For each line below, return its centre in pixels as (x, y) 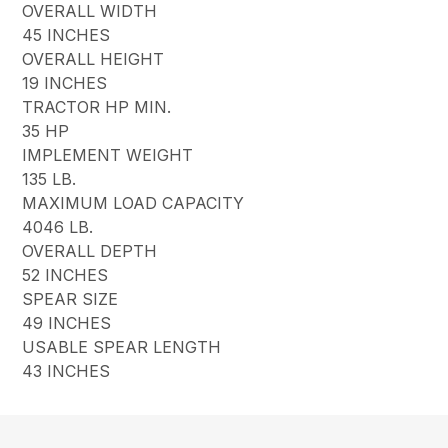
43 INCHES (66, 371)
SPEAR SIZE (70, 299)
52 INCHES (65, 275)
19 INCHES (65, 83)
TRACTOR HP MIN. (97, 107)
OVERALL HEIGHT (93, 59)
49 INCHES (67, 323)
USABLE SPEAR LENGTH (122, 347)
